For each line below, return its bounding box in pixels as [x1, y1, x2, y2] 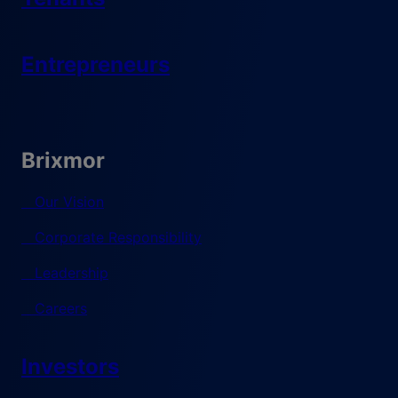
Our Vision [35, 193, 104, 211]
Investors [21, 354, 119, 380]
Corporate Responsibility [35, 228, 202, 247]
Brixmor [21, 147, 105, 174]
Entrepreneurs [21, 52, 170, 78]
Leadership [35, 264, 108, 283]
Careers [35, 299, 87, 318]
